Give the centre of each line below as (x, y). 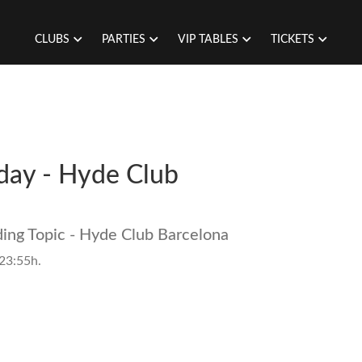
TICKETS (293, 40)
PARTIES (124, 40)
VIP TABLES (208, 40)
